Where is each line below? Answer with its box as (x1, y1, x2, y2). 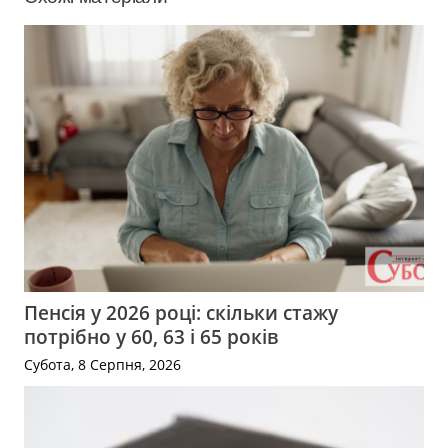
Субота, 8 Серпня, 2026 (24, 355, 181, 375)
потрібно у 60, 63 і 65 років (24, 323, 278, 351)
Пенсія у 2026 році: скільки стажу (24, 299, 338, 327)
